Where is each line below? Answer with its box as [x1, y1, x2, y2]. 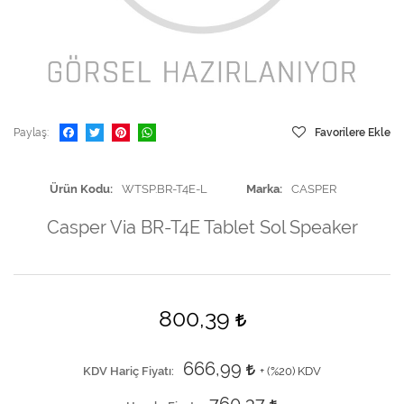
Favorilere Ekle [315, 126, 390, 139]
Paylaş [14, 126, 47, 139]
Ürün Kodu [50, 182, 110, 196]
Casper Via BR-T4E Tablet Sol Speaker [46, 216, 358, 238]
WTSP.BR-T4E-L [122, 182, 207, 196]
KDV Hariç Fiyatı [83, 364, 171, 378]
